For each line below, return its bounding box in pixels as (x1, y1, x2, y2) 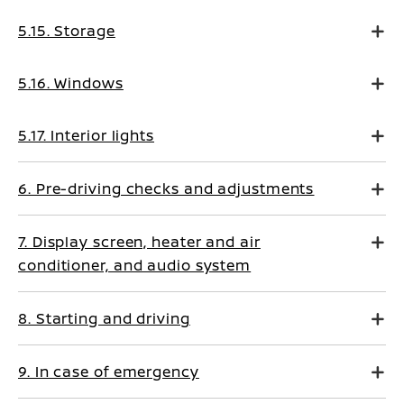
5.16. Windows (18, 73, 124, 93)
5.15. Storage (18, 21, 115, 41)
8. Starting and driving (18, 308, 190, 328)
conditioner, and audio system (18, 255, 252, 275)
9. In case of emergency (18, 362, 199, 381)
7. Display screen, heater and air (18, 232, 261, 252)
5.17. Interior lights (18, 125, 154, 145)
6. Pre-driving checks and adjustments (18, 179, 315, 198)
